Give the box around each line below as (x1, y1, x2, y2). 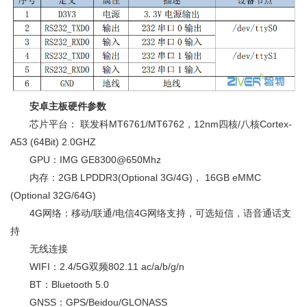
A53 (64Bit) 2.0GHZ (10, 136, 96, 147)
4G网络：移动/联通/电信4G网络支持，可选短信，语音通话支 (10, 207, 291, 219)
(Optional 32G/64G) (10, 189, 96, 201)
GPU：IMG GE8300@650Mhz (10, 153, 161, 165)
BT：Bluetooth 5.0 (10, 278, 109, 290)
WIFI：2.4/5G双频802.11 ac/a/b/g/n (10, 260, 184, 272)
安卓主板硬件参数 (29, 100, 106, 112)
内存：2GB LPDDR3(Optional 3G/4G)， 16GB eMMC (10, 171, 261, 183)
